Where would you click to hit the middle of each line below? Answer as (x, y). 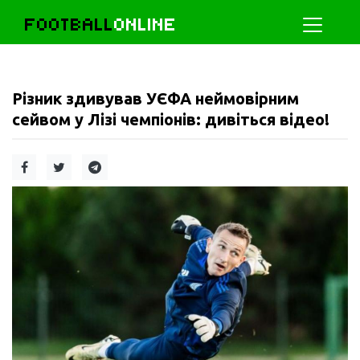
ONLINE (145, 25)
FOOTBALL (70, 25)
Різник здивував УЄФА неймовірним (155, 98)
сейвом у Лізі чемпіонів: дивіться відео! (171, 119)
